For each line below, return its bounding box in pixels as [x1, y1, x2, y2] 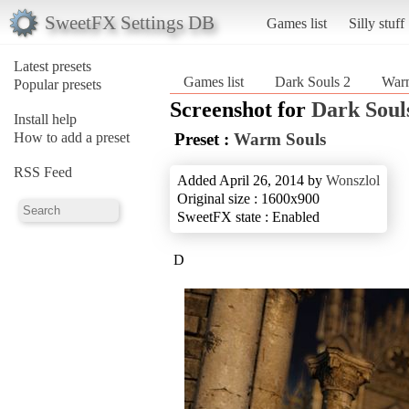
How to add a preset [14, 129, 130, 145]
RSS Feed [14, 163, 72, 180]
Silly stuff [348, 15, 404, 31]
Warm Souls [234, 129, 326, 149]
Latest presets [14, 58, 91, 74]
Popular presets [14, 76, 101, 92]
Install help [14, 110, 77, 127]
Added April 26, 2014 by [177, 172, 326, 188]
